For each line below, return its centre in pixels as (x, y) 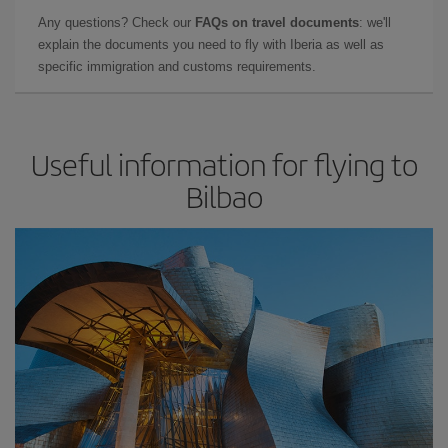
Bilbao (224, 196)
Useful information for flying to (224, 164)
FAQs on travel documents (277, 22)
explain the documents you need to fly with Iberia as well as (211, 44)
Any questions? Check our (116, 22)
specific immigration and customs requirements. (177, 66)
